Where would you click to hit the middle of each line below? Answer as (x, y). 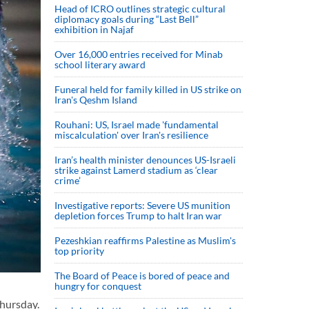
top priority (80, 251)
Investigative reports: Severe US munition (142, 205)
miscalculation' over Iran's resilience (131, 135)
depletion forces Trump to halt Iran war (138, 216)
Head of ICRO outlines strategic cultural (140, 9)
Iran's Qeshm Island (96, 100)
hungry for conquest (98, 286)
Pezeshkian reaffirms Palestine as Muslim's (145, 240)
